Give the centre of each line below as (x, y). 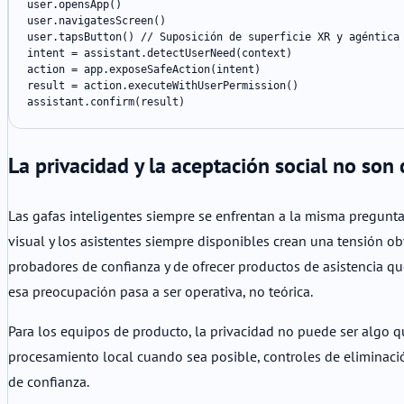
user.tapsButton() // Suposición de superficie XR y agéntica (213, 37)
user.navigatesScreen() (96, 21)
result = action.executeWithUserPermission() (163, 86)
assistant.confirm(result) (106, 102)
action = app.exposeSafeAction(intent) (144, 70)
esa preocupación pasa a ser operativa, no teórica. (161, 292)
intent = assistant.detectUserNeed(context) (160, 54)
